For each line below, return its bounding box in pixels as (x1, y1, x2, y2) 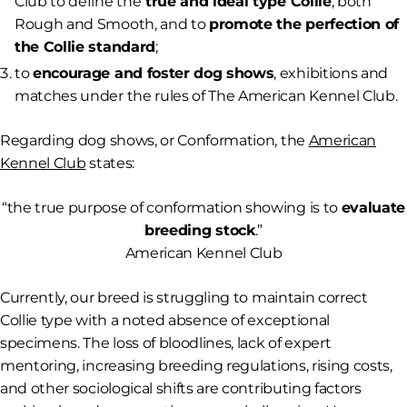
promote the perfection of (209, 15, 399, 34)
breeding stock (144, 222, 255, 240)
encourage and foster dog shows (33, 65, 274, 83)
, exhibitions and (273, 65, 389, 83)
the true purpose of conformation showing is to (6, 199, 342, 217)
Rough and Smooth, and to (15, 15, 209, 34)
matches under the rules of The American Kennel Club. (15, 87, 398, 105)
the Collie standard (15, 38, 155, 56)
